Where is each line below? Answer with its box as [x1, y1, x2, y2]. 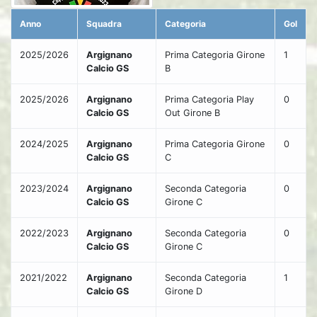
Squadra [86, 18, 122, 29]
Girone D [165, 286, 202, 296]
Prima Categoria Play [165, 94, 254, 105]
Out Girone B [165, 108, 220, 118]
